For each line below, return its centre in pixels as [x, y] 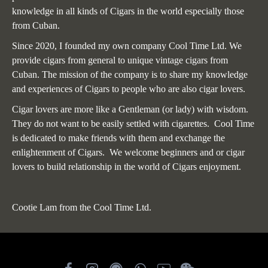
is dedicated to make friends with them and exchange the [118, 138]
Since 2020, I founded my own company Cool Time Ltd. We [127, 46]
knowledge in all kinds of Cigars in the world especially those [128, 11]
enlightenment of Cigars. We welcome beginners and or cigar [128, 152]
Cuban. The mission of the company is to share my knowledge [130, 74]
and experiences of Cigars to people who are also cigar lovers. [131, 89]
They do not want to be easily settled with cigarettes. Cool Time [133, 124]
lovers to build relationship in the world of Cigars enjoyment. [127, 167]
